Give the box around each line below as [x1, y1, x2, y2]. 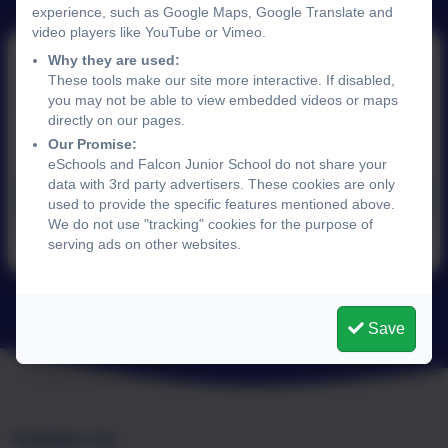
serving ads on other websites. [48, 235, 241, 252]
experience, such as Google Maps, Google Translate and [32, 3, 393, 20]
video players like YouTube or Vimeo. [32, 23, 266, 40]
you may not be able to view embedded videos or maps [48, 91, 398, 108]
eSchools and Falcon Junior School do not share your [48, 155, 387, 172]
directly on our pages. [48, 111, 185, 128]
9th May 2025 [24, 76, 248, 117]
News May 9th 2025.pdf [84, 184, 304, 206]
